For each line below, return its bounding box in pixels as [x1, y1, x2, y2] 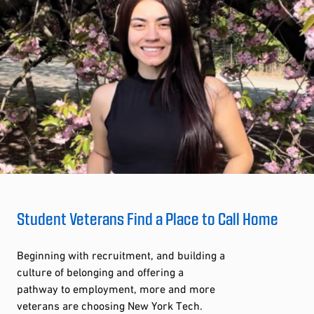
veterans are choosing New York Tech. [17, 299, 203, 312]
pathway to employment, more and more [17, 282, 215, 295]
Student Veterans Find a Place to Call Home [17, 207, 278, 228]
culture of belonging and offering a [17, 265, 184, 278]
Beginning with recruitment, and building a [17, 248, 225, 261]
